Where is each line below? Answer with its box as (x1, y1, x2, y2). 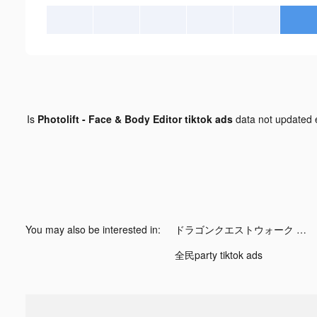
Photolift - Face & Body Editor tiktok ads (37, 111, 233, 126)
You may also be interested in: (25, 221, 161, 236)
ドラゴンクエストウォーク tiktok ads (296, 221, 306, 236)
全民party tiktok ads (175, 247, 263, 262)
